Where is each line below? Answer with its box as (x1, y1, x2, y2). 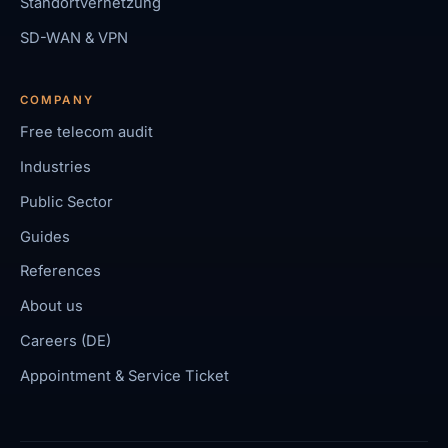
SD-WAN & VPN (20, 28, 129, 47)
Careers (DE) (20, 331, 112, 350)
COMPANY (20, 92, 94, 107)
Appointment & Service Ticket (20, 366, 230, 385)
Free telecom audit (20, 123, 154, 142)
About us (20, 297, 84, 316)
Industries (20, 157, 92, 176)
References (20, 262, 102, 281)
